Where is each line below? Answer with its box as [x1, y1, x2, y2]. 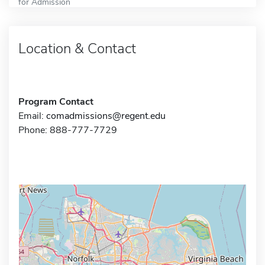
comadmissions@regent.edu [46, 109, 166, 122]
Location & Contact [18, 38, 136, 58]
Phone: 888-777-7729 [18, 123, 117, 137]
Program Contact [18, 95, 93, 108]
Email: [18, 109, 46, 122]
